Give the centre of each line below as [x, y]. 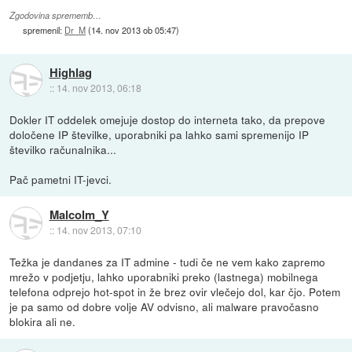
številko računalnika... [63, 149]
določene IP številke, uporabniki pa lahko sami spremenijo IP [159, 134]
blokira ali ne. [43, 321]
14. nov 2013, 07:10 [99, 230]
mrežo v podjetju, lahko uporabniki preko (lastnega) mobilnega [164, 276]
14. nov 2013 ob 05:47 [134, 30]
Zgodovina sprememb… [56, 15]
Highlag [70, 73]
